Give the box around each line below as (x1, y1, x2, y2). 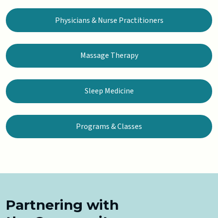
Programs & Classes (76, 121, 142, 132)
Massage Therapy (80, 50, 138, 61)
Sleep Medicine (84, 86, 134, 97)
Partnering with (6, 197, 119, 214)
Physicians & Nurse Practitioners (54, 15, 163, 26)
